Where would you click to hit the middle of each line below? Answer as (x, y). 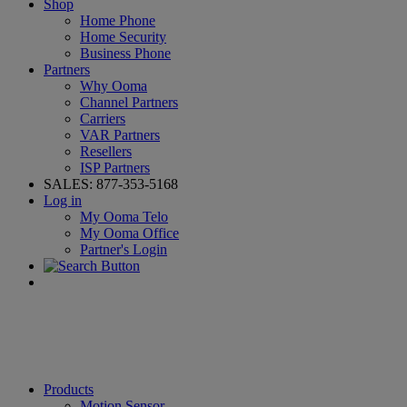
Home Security (123, 37)
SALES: (70, 184)
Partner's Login (124, 249)
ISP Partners (115, 168)
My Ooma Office (129, 233)
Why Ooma (114, 86)
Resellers (106, 151)
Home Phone (118, 20)
